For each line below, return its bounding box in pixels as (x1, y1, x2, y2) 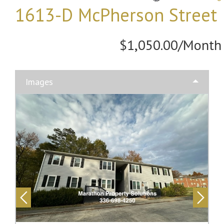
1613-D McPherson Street (15, 3, 217, 26)
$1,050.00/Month (119, 35, 221, 54)
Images (25, 76, 53, 87)
